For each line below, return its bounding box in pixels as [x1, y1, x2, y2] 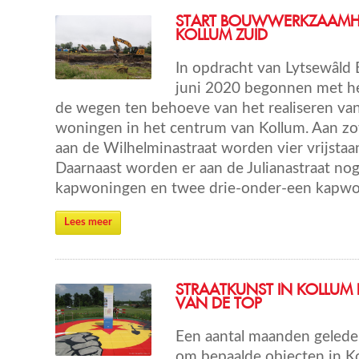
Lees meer [64, 217, 112, 228]
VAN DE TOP [175, 297, 261, 311]
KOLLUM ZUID [175, 29, 268, 42]
